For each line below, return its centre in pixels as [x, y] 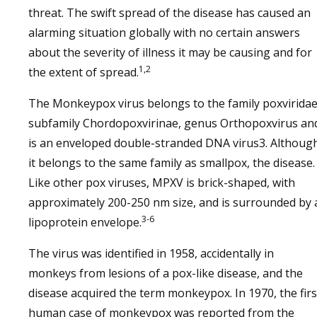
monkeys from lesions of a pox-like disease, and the [166, 273]
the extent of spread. [83, 72]
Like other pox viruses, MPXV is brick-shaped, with [162, 183]
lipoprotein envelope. [85, 222]
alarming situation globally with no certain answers [164, 33]
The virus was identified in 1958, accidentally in [151, 253]
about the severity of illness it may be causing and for [170, 52]
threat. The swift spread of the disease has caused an [169, 13]
